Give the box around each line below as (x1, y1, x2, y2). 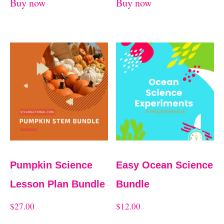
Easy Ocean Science (116, 159, 213, 170)
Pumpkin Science (10, 159, 92, 170)
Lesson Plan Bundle (10, 178, 105, 189)
